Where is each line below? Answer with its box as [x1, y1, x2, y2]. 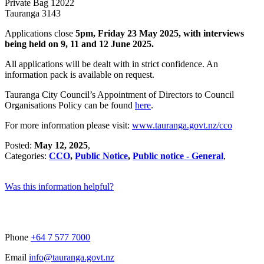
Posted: [5, 140, 34, 150]
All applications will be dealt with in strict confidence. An [5, 58, 218, 69]
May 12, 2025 [34, 140, 88, 150]
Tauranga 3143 [5, 8, 61, 18]
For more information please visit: [5, 120, 132, 130]
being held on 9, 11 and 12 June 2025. [5, 38, 154, 49]
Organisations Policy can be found [5, 100, 135, 110]
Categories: [5, 150, 49, 161]
